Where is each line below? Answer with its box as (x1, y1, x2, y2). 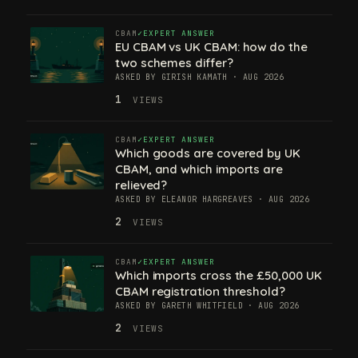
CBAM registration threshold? (115, 283, 285, 299)
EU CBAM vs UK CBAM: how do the (115, 38, 308, 54)
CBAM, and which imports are (115, 161, 283, 177)
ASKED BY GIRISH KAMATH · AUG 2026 (115, 71, 284, 82)
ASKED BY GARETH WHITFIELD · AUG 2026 (115, 300, 300, 311)
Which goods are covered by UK (115, 145, 300, 161)
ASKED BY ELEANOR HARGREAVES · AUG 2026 (115, 193, 310, 205)
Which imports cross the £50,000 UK (115, 267, 322, 283)
